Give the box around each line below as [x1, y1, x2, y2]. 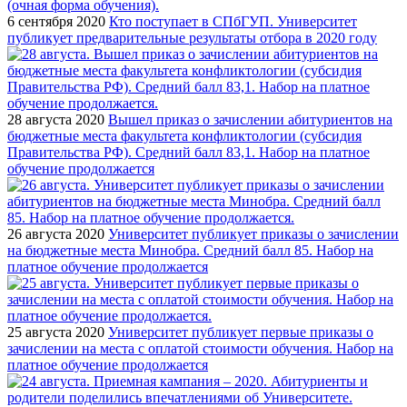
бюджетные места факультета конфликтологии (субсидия [7, 127, 362, 144]
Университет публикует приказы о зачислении [108, 225, 399, 242]
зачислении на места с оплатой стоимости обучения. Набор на [7, 340, 393, 356]
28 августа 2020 [7, 111, 104, 127]
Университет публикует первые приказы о [108, 323, 373, 340]
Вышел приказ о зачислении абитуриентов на [108, 111, 392, 127]
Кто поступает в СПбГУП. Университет [109, 13, 357, 29]
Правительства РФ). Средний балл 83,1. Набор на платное [7, 144, 370, 160]
